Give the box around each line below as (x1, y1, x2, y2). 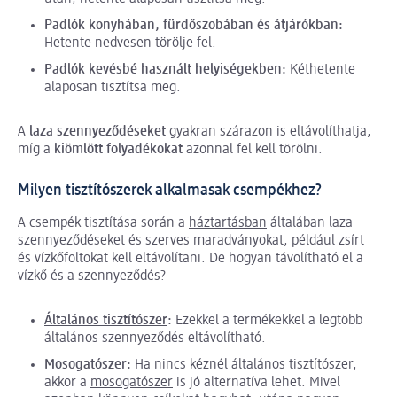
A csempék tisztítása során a (18, 216, 189, 231)
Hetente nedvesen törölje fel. (44, 36, 216, 51)
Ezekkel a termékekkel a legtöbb (172, 314, 362, 329)
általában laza (267, 216, 353, 231)
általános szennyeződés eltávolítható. (44, 331, 266, 346)
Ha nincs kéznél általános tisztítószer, (131, 358, 357, 373)
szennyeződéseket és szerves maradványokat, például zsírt (18, 234, 364, 249)
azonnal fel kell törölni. (183, 143, 323, 158)
